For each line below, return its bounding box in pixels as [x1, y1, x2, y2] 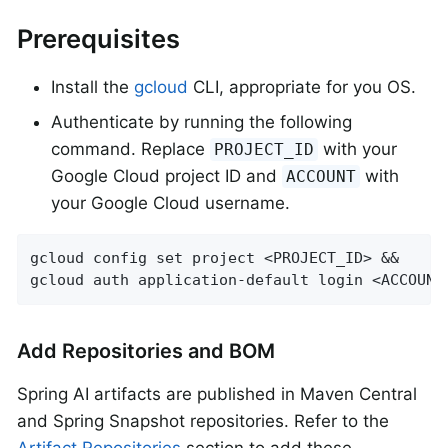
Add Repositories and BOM [17, 338, 275, 363]
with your [318, 139, 398, 160]
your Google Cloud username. [51, 193, 290, 214]
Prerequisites [17, 23, 180, 55]
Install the [51, 76, 134, 97]
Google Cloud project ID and [51, 166, 282, 187]
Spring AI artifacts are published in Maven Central [17, 383, 417, 404]
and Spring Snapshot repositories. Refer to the [17, 410, 389, 431]
